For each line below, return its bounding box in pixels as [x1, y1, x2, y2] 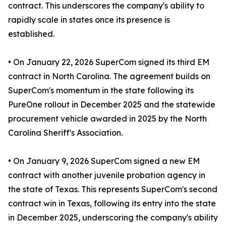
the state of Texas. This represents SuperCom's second [8, 184, 217, 195]
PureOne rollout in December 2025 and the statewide [8, 99, 215, 110]
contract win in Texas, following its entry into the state [8, 198, 216, 209]
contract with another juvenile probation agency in [8, 170, 205, 181]
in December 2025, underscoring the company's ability [8, 212, 218, 223]
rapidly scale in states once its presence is [8, 15, 170, 25]
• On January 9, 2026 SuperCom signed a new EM [8, 156, 200, 166]
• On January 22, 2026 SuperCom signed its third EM [8, 57, 209, 68]
